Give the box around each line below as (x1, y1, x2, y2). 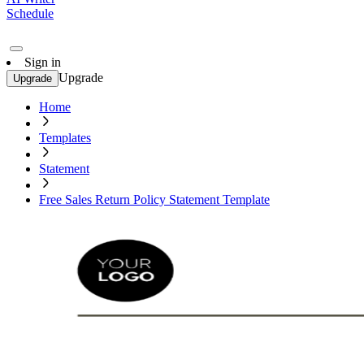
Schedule (6, 6, 54, 20)
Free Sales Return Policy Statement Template (39, 193, 270, 206)
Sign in (24, 55, 61, 69)
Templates (39, 131, 91, 145)
